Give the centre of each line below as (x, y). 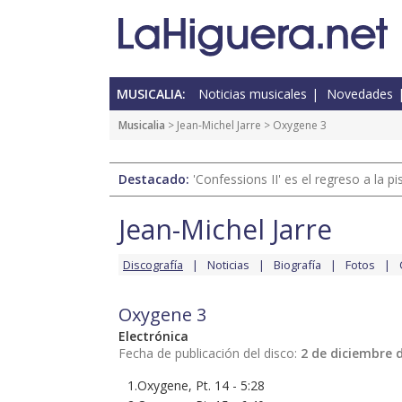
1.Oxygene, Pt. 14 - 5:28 (196, 386)
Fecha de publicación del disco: (210, 354)
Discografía (153, 265)
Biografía (297, 265)
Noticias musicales (253, 94)
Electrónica (153, 336)
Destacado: (156, 179)
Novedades (360, 94)
